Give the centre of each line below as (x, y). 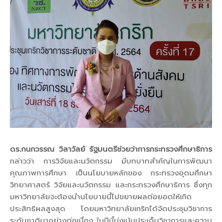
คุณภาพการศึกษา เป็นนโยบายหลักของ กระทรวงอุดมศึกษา (111, 172)
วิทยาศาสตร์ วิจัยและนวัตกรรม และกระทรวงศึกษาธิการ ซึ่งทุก (111, 184)
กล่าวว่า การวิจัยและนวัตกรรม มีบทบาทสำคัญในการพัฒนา (111, 161)
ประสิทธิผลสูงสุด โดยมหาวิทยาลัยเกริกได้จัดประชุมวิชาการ (111, 208)
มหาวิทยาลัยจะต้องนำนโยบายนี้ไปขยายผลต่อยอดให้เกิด (101, 196)
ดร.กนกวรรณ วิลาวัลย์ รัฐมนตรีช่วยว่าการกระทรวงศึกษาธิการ (111, 149)
